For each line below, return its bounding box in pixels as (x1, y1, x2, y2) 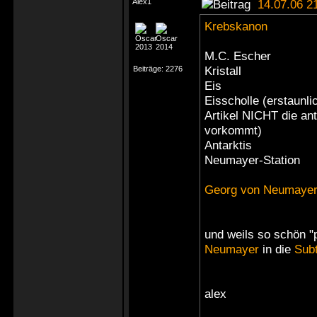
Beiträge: (133, 64, 166, 73)
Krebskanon (204, 19, 267, 33)
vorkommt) (204, 123, 262, 137)
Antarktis (204, 138, 252, 152)
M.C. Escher (204, 49, 271, 63)
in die (259, 242, 294, 256)
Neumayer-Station (204, 153, 300, 167)
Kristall (204, 64, 241, 78)
